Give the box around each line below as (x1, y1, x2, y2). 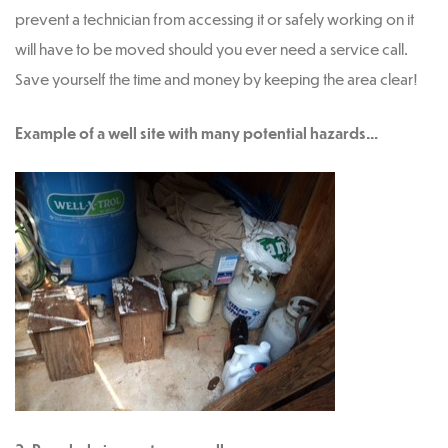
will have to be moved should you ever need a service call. (15, 39, 408, 59)
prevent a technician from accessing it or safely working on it (15, 9, 414, 29)
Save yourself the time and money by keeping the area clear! (15, 69, 418, 89)
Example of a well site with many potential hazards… (15, 123, 378, 143)
